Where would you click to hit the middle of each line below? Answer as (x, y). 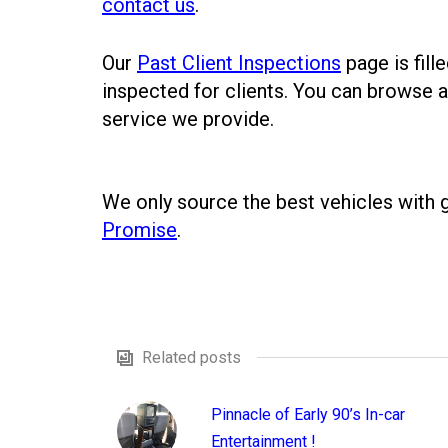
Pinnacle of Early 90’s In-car (307, 414)
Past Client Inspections (239, 63)
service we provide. (188, 119)
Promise (139, 230)
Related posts (191, 357)
